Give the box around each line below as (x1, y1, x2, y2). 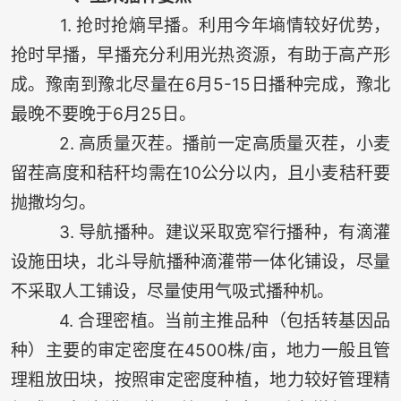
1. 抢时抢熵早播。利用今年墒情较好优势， (10, 15, 391, 37)
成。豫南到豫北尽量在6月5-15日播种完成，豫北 (10, 74, 391, 96)
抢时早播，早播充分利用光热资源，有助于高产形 (10, 45, 391, 66)
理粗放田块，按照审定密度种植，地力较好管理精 (10, 370, 391, 391)
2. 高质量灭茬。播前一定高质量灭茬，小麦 (10, 133, 391, 155)
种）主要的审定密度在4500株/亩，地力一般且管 (10, 340, 391, 362)
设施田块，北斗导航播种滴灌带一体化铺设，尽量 (10, 252, 391, 273)
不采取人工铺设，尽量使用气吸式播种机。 (10, 281, 334, 303)
